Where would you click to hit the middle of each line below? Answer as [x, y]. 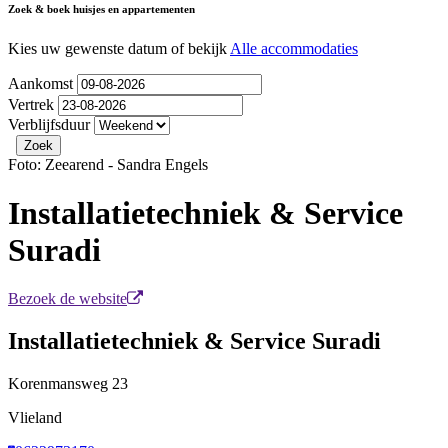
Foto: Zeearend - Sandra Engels [108, 164]
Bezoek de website [67, 299]
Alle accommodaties [294, 48]
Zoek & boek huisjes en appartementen [101, 8]
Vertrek [33, 104]
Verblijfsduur [49, 124]
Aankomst [42, 83]
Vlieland [35, 418]
